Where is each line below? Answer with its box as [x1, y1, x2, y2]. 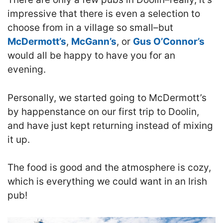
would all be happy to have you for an [7, 50, 175, 62]
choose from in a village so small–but [7, 22, 173, 34]
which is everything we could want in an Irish [7, 176, 207, 188]
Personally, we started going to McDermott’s [7, 92, 207, 104]
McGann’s [71, 36, 116, 48]
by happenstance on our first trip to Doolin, [7, 106, 199, 117]
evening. [7, 64, 46, 76]
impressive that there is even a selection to [7, 8, 200, 20]
